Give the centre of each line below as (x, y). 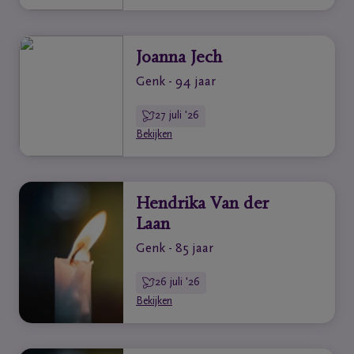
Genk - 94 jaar (176, 83)
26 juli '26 (177, 283)
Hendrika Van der (202, 205)
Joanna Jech (179, 58)
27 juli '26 (177, 116)
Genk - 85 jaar (175, 249)
